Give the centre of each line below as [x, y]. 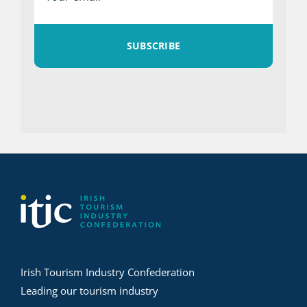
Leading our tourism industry [89, 291]
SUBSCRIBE [153, 46]
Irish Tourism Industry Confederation [108, 272]
